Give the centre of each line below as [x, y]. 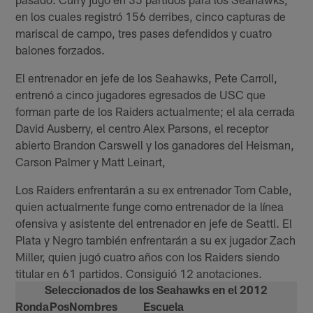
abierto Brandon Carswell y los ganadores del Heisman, [155, 145]
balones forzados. [60, 50]
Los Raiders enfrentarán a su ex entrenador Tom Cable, [154, 190]
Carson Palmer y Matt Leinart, [91, 162]
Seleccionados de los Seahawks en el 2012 [156, 290]
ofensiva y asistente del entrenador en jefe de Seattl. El [154, 223]
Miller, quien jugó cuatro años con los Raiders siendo [148, 257]
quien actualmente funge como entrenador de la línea [150, 206]
